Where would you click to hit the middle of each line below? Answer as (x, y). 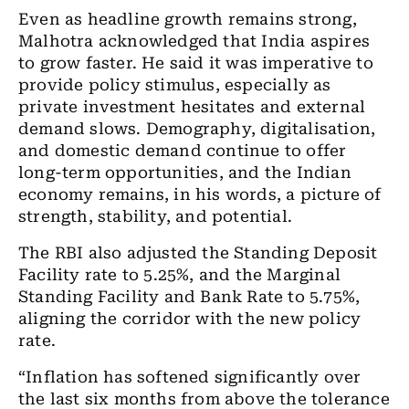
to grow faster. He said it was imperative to (196, 63)
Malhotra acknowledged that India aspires (194, 42)
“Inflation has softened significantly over (190, 378)
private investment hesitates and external (192, 107)
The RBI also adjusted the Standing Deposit (198, 253)
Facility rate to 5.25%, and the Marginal (180, 275)
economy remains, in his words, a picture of (200, 195)
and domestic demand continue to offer (183, 151)
